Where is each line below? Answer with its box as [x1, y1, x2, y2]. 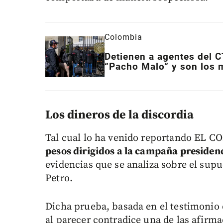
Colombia [105, 32, 143, 42]
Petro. [45, 172, 73, 185]
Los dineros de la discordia [45, 108, 194, 123]
